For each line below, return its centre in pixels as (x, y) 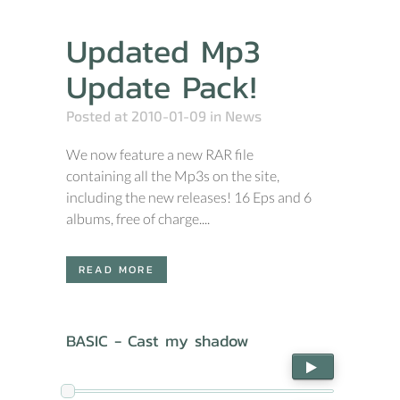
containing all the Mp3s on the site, (173, 175)
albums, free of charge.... (138, 218)
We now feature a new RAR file (160, 154)
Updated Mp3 (163, 51)
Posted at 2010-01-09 (136, 116)
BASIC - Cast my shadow (157, 341)
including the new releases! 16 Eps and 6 (189, 197)
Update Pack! (161, 87)
